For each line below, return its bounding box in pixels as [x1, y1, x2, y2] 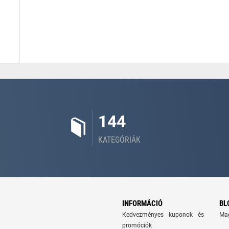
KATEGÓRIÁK [98, 135, 141, 145]
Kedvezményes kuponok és [122, 211, 204, 218]
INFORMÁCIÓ [122, 199, 163, 208]
